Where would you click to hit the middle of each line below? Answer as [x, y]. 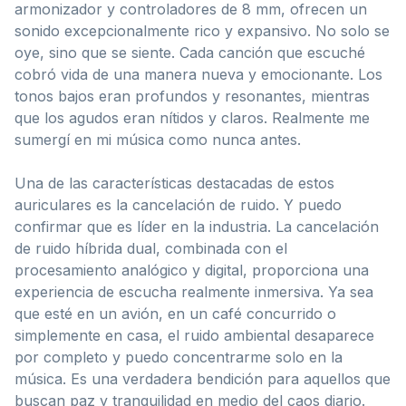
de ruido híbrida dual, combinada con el [151, 248]
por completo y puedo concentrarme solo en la [179, 357]
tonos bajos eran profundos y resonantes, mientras [192, 96]
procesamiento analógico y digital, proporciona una [192, 270]
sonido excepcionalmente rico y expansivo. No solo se [202, 30]
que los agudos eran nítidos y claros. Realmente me [192, 117]
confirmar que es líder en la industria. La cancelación [197, 226]
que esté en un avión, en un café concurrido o [175, 313]
